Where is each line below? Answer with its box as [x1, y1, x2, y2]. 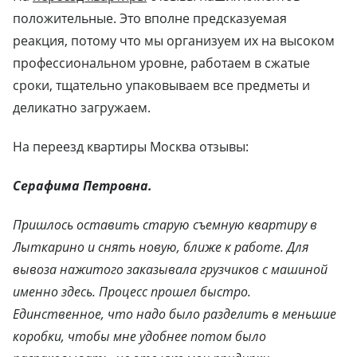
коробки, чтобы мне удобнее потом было [13, 328, 266, 346]
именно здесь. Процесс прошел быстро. [13, 283, 251, 301]
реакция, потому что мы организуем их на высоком [13, 32, 335, 50]
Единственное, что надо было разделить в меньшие [13, 305, 336, 324]
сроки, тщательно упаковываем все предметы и [13, 76, 310, 95]
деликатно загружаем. [13, 99, 151, 117]
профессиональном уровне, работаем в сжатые [13, 54, 310, 73]
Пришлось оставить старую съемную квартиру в [13, 216, 317, 234]
